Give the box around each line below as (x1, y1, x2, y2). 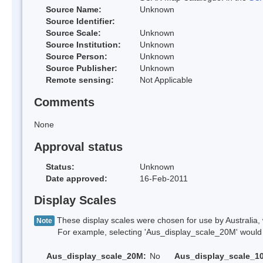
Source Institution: (46, 40, 121, 50)
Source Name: (46, 5, 102, 15)
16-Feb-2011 (140, 173, 188, 183)
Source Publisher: (46, 63, 117, 73)
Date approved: (46, 173, 107, 183)
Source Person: (46, 52, 107, 62)
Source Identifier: (46, 16, 115, 26)
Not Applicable (140, 75, 193, 85)
